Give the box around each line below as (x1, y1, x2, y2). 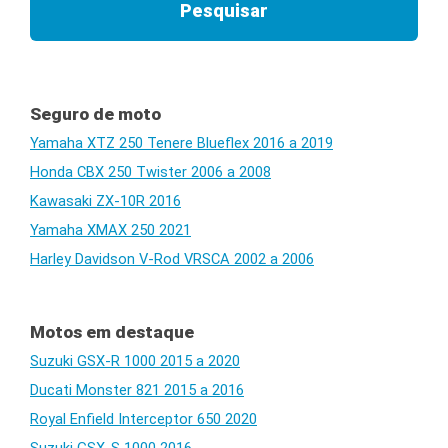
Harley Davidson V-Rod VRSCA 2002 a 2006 (30, 249, 314, 268)
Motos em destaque (30, 321, 194, 342)
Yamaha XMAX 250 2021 (30, 220, 191, 239)
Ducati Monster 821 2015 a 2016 (30, 380, 244, 399)
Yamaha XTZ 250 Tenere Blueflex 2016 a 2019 (30, 133, 333, 152)
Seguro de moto (30, 103, 161, 124)
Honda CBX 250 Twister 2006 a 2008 (30, 162, 271, 181)
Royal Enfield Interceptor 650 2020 (30, 409, 257, 428)
